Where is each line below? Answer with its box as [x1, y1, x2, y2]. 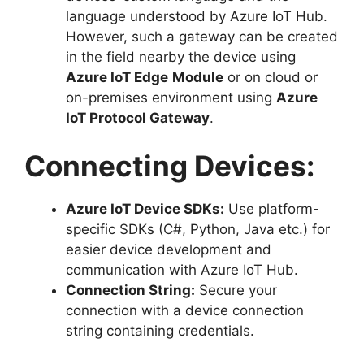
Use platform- [224, 201, 319, 217]
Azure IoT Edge [66, 68, 168, 85]
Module [172, 68, 223, 85]
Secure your [195, 282, 277, 298]
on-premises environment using [66, 89, 276, 106]
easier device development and [66, 241, 271, 258]
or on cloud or [223, 68, 318, 85]
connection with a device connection [66, 302, 304, 318]
